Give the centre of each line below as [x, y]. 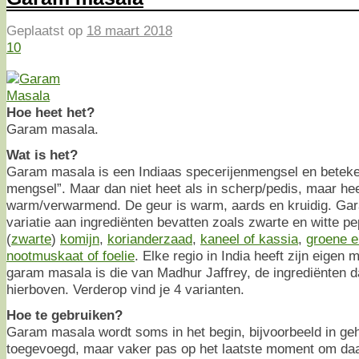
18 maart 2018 [129, 31]
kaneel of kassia [249, 238]
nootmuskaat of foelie [71, 255]
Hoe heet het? [50, 112]
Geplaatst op [46, 31]
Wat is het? [42, 154]
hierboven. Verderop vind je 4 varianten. [125, 289]
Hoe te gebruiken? [65, 315]
